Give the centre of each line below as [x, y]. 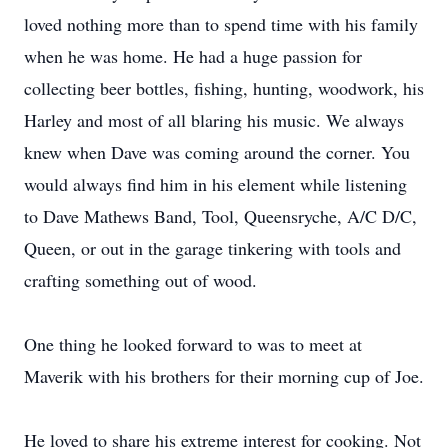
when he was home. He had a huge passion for [193, 56]
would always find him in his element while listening [215, 184]
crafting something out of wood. [140, 280]
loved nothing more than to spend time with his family [221, 24]
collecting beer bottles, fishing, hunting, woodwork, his [224, 88]
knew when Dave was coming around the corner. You [217, 152]
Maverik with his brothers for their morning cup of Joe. [224, 376]
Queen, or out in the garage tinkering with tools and [212, 248]
